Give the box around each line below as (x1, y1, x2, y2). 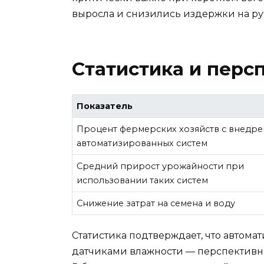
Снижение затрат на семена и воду (77, 197, 236, 209)
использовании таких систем (77, 174, 209, 186)
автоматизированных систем (77, 137, 208, 148)
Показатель (77, 100, 133, 111)
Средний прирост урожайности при (77, 160, 245, 171)
